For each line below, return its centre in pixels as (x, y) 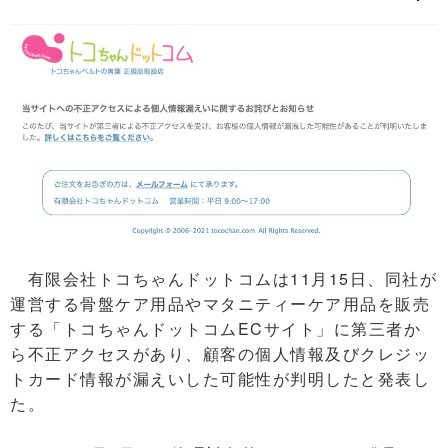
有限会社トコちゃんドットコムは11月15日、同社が (223, 278)
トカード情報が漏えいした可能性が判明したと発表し (220, 378)
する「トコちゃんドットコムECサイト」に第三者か (215, 328)
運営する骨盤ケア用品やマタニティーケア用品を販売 (220, 303)
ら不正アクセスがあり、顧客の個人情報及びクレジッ (220, 353)
